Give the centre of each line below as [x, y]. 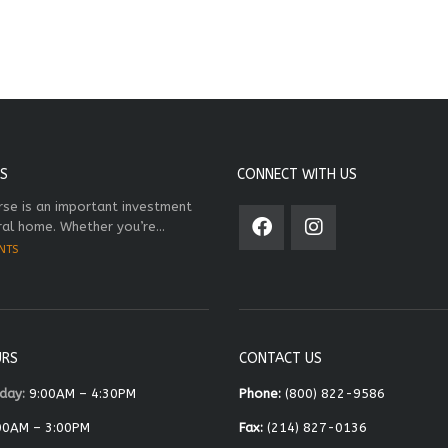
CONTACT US [280, 358]
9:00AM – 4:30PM [80, 393]
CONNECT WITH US [297, 174]
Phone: [260, 393]
